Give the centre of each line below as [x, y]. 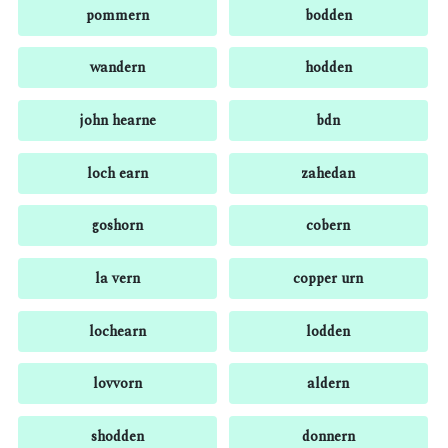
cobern [328, 226]
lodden [328, 331]
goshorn [117, 226]
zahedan [328, 173]
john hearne [117, 121]
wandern [117, 68]
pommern [117, 15]
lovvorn [117, 384]
